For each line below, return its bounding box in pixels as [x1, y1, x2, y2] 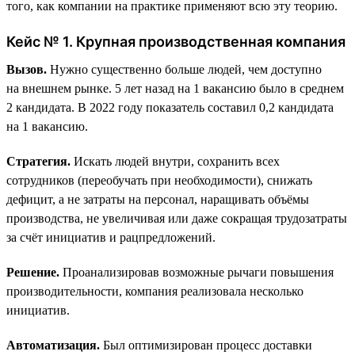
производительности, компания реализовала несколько [6, 284, 303, 298]
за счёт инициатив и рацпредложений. [6, 230, 216, 244]
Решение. [6, 265, 59, 279]
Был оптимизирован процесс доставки [100, 338, 312, 352]
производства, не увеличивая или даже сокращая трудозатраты [6, 211, 347, 225]
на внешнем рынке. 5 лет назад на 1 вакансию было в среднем [6, 81, 344, 95]
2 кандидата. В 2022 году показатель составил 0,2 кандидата [6, 100, 334, 114]
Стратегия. [6, 154, 71, 168]
